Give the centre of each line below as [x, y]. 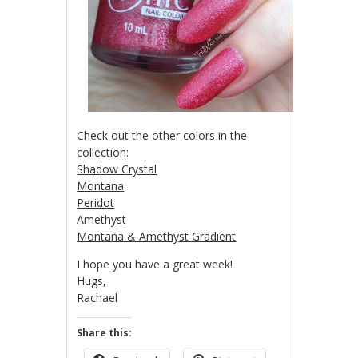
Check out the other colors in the [162, 135]
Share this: [105, 332]
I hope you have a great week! [155, 264]
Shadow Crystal [117, 169]
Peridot [96, 202]
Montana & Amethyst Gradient [157, 236]
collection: [103, 152]
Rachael [97, 297]
